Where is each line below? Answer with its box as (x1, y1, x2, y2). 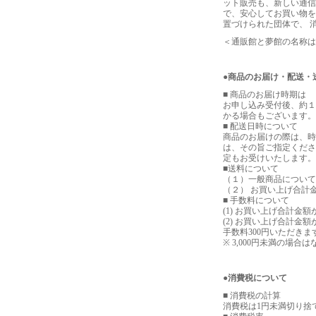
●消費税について (223, 273, 287, 283)
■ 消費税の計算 (223, 291, 281, 300)
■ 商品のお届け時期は (223, 90, 306, 99)
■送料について (223, 164, 279, 174)
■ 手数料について (223, 195, 289, 205)
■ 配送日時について (223, 121, 298, 131)
